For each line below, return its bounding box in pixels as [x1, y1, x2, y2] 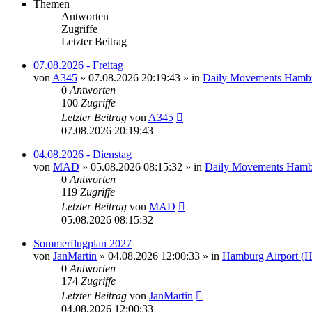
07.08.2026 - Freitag [33, 58, 123, 71]
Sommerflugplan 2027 [33, 237, 132, 249]
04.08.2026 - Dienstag [33, 148, 132, 160]
